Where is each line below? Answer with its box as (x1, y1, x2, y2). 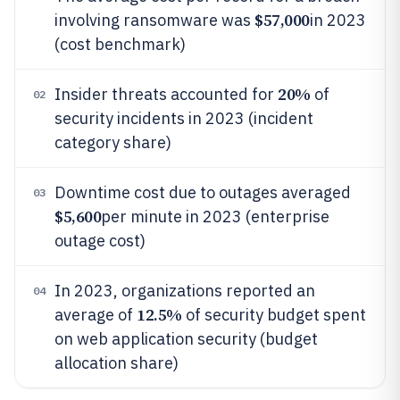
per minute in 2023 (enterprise (101, 206, 330, 227)
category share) (54, 132, 171, 153)
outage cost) (54, 230, 146, 251)
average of (54, 304, 137, 325)
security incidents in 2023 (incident (54, 108, 313, 129)
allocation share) (54, 353, 179, 373)
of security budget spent (181, 304, 366, 325)
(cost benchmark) (54, 34, 186, 54)
